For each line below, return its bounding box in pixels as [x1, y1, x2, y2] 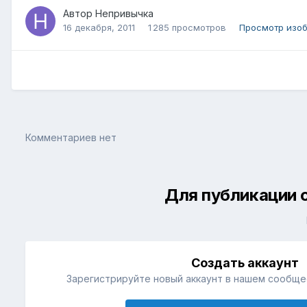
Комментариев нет [25, 132, 116, 144]
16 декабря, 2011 [63, 21, 135, 33]
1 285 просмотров [148, 21, 226, 33]
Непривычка [95, 7, 153, 19]
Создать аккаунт [191, 256, 299, 271]
